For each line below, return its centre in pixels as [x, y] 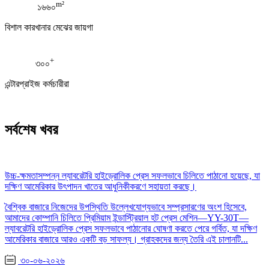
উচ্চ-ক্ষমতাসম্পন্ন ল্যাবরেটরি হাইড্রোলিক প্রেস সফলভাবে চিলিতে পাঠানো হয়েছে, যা [132, 176]
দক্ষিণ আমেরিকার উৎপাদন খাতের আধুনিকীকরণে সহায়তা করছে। [101, 187]
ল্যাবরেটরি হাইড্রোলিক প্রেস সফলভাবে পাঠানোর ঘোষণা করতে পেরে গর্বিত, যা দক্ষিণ [131, 229]
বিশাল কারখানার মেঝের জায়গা [49, 28]
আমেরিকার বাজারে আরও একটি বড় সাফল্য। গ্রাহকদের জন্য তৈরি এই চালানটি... [126, 240]
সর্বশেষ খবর [32, 130]
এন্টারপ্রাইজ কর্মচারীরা [37, 84]
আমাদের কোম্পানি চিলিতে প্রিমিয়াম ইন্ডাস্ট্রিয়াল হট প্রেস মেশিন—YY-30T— [127, 218]
